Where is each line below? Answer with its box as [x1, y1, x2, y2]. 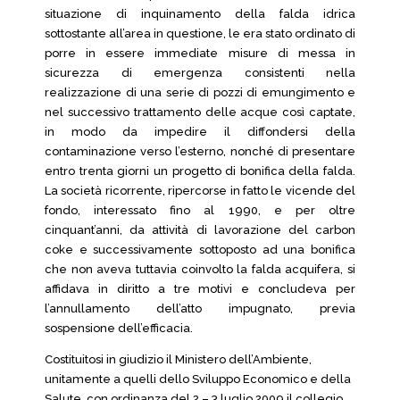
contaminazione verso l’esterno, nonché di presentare [45, 145, 355, 158]
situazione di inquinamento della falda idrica [45, 7, 355, 21]
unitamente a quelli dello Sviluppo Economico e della [45, 372, 351, 386]
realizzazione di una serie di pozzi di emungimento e [45, 86, 355, 99]
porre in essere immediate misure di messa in [45, 46, 355, 60]
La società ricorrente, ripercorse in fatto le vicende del [45, 184, 355, 197]
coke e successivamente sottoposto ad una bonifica [45, 243, 355, 256]
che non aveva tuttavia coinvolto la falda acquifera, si [45, 262, 355, 276]
